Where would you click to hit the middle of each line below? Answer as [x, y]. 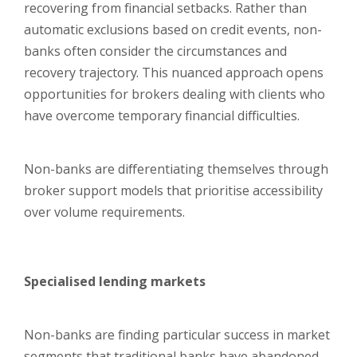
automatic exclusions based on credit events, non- [173, 29]
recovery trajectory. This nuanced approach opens [174, 73]
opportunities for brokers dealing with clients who [175, 94]
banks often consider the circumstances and [155, 51]
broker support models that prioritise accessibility [173, 190]
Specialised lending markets [116, 281]
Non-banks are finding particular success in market [177, 335]
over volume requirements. [104, 212]
